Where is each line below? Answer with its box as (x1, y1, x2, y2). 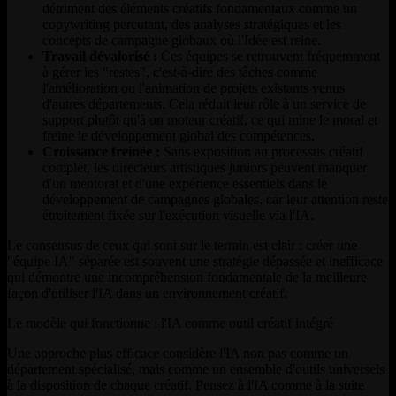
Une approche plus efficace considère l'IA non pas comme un (7, 345, 348, 361)
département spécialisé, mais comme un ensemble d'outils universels (7, 361, 385, 377)
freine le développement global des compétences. (42, 127, 315, 143)
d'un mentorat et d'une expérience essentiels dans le (42, 175, 327, 191)
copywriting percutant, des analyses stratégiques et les (42, 16, 341, 32)
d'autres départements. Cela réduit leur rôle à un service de (42, 95, 366, 111)
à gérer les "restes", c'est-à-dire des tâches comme (42, 64, 317, 80)
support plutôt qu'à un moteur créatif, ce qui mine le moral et (42, 111, 377, 127)
